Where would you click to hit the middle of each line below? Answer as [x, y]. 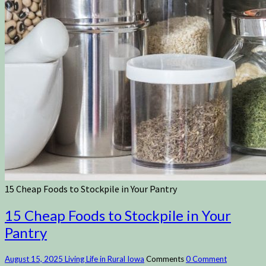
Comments [166, 259]
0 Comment [206, 259]
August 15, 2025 [35, 259]
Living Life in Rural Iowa [104, 259]
